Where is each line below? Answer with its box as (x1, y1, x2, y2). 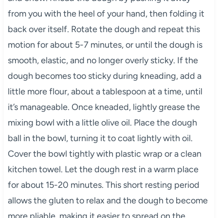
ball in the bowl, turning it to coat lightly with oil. (7, 133, 193, 144)
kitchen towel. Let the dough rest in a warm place (7, 164, 199, 175)
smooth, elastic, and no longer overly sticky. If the (7, 55, 198, 66)
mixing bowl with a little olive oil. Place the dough (7, 117, 197, 128)
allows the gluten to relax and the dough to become (7, 195, 208, 206)
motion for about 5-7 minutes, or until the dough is (7, 39, 202, 51)
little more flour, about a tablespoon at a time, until (7, 86, 202, 97)
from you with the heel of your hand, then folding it (7, 8, 204, 19)
